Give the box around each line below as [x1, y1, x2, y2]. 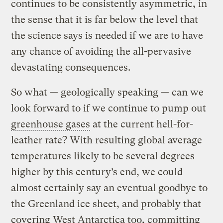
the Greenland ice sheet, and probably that [11, 198, 202, 210]
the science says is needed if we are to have [11, 29, 204, 41]
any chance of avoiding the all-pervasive [11, 45, 192, 57]
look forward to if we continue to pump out [11, 102, 207, 114]
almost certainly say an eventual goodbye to [11, 182, 208, 194]
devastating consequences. [11, 61, 131, 73]
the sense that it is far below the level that [11, 13, 199, 25]
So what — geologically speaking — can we [11, 86, 204, 98]
